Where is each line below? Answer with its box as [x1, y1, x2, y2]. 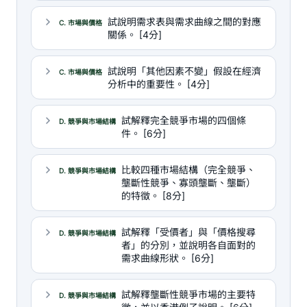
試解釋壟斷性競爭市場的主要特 [121, 288, 256, 300]
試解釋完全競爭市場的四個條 [121, 114, 246, 126]
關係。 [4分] [108, 29, 162, 40]
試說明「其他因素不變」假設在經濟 [108, 65, 261, 77]
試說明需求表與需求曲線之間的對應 [108, 16, 261, 27]
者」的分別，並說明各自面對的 [121, 239, 256, 251]
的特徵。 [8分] [121, 190, 185, 201]
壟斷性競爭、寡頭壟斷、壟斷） [121, 177, 256, 188]
